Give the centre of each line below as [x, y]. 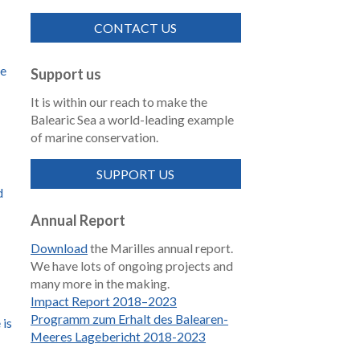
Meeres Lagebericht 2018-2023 [119, 337]
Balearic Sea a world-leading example [133, 120]
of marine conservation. [95, 137]
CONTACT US [136, 28]
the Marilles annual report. [161, 248]
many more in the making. [100, 284]
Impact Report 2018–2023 [104, 301]
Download [59, 248]
